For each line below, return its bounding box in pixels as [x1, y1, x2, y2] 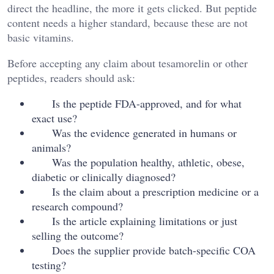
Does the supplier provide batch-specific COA [52, 242, 256, 257]
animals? [32, 139, 71, 155]
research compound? [32, 198, 123, 213]
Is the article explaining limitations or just [52, 213, 237, 228]
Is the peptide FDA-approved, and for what [52, 95, 242, 111]
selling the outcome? [32, 228, 124, 243]
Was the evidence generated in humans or [52, 125, 237, 140]
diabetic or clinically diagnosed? [32, 169, 176, 184]
